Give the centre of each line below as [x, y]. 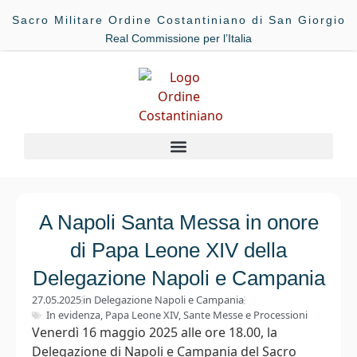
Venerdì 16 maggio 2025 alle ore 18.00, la [155, 333]
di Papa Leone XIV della [178, 251]
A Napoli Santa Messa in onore [178, 223]
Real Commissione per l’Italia [178, 38]
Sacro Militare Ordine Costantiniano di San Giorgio [178, 20]
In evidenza [73, 315]
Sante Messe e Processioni [245, 315]
